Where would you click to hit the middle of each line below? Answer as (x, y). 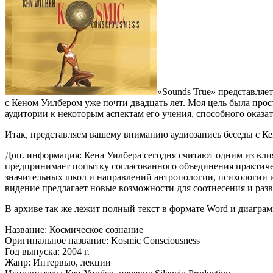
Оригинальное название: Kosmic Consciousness (102, 240)
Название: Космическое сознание (74, 229)
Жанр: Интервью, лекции (58, 262)
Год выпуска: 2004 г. (47, 251)
